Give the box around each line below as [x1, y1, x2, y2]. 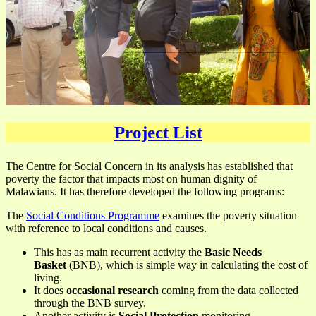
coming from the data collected [159, 284, 298, 296]
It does [34, 284, 63, 296]
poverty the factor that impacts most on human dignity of [6, 172, 257, 185]
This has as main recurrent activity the [34, 245, 205, 258]
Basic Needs [205, 245, 262, 258]
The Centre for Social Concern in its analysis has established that [6, 159, 293, 172]
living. [34, 271, 62, 284]
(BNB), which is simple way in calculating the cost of [66, 258, 308, 271]
